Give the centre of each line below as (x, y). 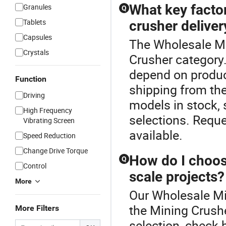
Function (31, 79)
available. (156, 135)
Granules (37, 7)
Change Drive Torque (55, 151)
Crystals (36, 52)
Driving (34, 95)
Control (35, 166)
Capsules (38, 37)
